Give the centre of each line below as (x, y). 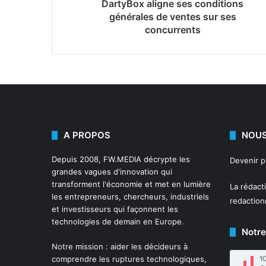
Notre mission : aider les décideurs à (120, 247)
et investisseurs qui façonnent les (115, 209)
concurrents (172, 30)
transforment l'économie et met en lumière (131, 184)
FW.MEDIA (122, 159)
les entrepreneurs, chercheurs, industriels (130, 197)
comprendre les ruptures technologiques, (129, 259)
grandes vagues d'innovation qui (112, 172)
